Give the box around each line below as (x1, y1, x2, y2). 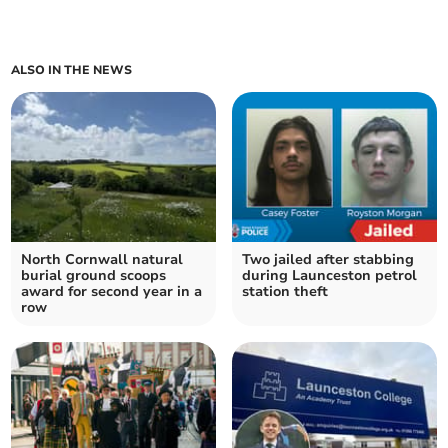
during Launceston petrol (242, 266, 417, 286)
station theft (242, 282, 328, 302)
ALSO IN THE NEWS (11, 62, 133, 79)
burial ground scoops (21, 266, 167, 286)
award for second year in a (21, 282, 203, 302)
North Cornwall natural (21, 250, 184, 270)
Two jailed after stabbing (242, 250, 414, 270)
